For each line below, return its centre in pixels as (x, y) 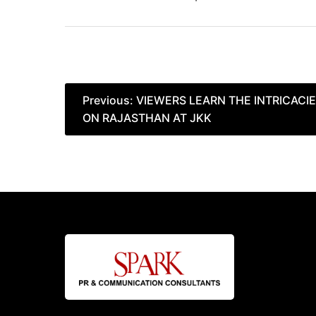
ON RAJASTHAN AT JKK (147, 117)
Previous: (108, 100)
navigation (108, 122)
